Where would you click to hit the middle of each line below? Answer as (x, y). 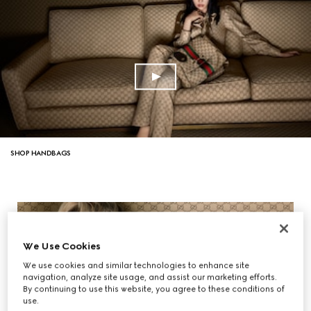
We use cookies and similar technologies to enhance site (136, 266)
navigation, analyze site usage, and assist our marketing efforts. (150, 277)
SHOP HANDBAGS (41, 153)
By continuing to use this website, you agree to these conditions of (154, 289)
